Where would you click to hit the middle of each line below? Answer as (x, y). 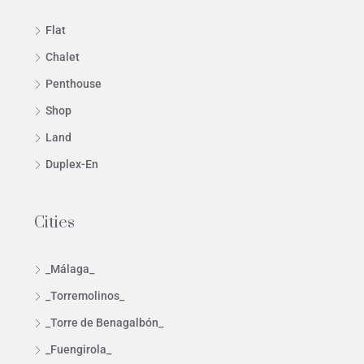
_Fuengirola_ (78, 350)
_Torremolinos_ (85, 296)
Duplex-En (72, 165)
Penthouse (74, 84)
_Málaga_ (70, 269)
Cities (54, 223)
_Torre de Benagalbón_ (104, 323)
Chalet (63, 57)
